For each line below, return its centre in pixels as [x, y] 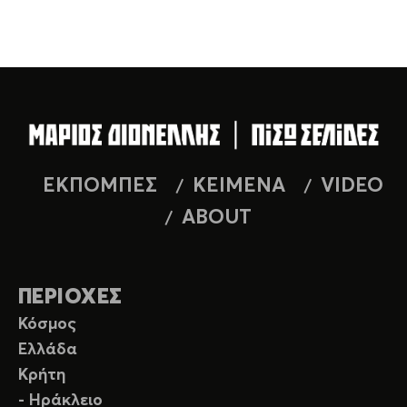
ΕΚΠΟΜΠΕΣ [99, 186]
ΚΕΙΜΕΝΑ [238, 186]
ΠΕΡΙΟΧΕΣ [70, 297]
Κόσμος [47, 324]
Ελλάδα [48, 349]
